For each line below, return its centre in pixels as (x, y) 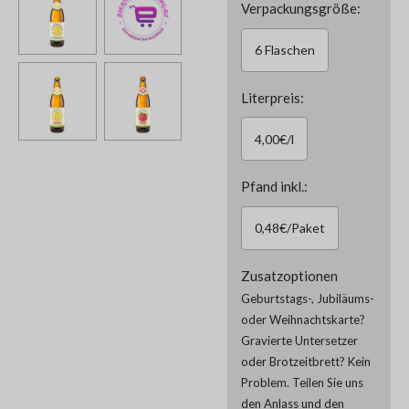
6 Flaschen (285, 50)
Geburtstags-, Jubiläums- (308, 298)
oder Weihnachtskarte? (303, 319)
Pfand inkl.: (274, 186)
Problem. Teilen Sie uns (302, 382)
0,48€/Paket (290, 228)
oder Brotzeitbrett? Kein (306, 361)
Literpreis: (273, 97)
